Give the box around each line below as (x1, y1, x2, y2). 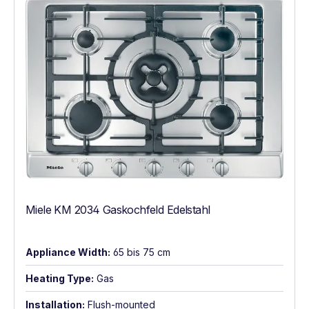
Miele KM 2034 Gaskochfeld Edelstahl (26, 203, 210, 217)
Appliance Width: (26, 246, 110, 259)
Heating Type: (26, 272, 94, 285)
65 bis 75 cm (113, 246, 170, 259)
